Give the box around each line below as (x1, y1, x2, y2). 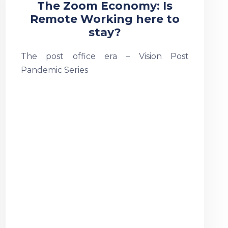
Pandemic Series (20, 65, 88, 75)
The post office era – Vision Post (20, 51, 189, 61)
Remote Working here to (30, 12, 180, 26)
